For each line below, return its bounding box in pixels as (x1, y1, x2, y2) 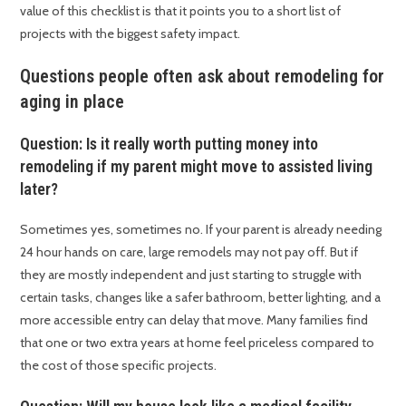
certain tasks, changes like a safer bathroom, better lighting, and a (20, 288, 382, 305)
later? (20, 179, 59, 198)
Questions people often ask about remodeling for (20, 64, 385, 87)
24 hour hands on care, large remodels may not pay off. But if (20, 243, 359, 260)
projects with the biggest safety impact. (20, 24, 241, 42)
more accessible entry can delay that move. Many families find (20, 311, 369, 328)
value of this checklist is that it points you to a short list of (20, 2, 342, 19)
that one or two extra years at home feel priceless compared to (20, 333, 375, 351)
